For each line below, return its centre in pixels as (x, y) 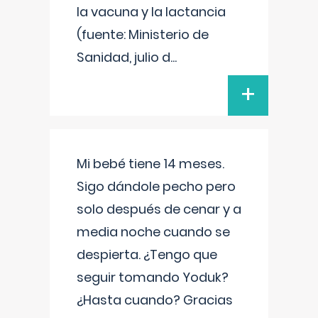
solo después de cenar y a (159, 209)
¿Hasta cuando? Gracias (155, 300)
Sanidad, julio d (124, 57)
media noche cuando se (153, 232)
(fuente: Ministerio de (143, 34)
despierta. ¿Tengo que (147, 254)
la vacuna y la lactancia (151, 12)
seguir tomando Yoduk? (153, 277)
